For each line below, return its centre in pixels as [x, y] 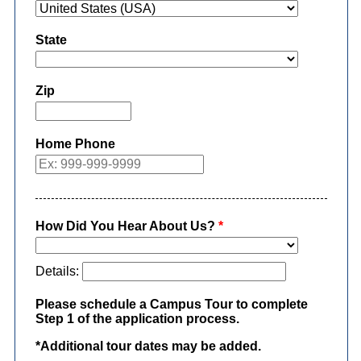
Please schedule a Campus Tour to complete [171, 305]
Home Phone [75, 144]
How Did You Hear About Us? [125, 226]
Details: [58, 272]
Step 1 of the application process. [137, 319]
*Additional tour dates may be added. [148, 346]
